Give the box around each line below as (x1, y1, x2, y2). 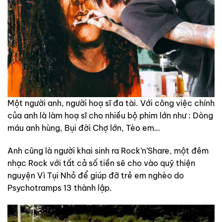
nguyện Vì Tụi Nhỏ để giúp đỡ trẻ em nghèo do (7, 170, 184, 181)
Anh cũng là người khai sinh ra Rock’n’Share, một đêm (7, 146, 209, 156)
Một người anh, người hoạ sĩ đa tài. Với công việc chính (7, 98, 215, 109)
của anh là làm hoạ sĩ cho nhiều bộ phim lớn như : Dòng (7, 111, 213, 121)
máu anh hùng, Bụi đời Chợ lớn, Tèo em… (7, 123, 160, 133)
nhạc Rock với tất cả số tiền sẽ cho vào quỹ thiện (7, 158, 195, 168)
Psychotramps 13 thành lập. (7, 183, 112, 193)
